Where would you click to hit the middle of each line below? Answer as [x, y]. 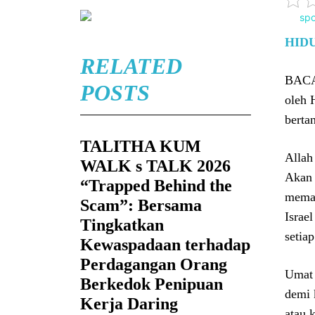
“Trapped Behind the [156, 186]
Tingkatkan [122, 225]
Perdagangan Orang [154, 265]
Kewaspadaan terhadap [165, 245]
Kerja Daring [129, 304]
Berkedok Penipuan [152, 284]
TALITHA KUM [141, 147]
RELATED [131, 66]
